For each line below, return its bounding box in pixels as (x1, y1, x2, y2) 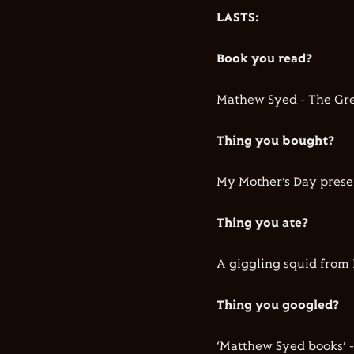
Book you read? (217, 52, 312, 66)
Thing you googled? (217, 299, 342, 312)
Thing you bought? (217, 134, 337, 148)
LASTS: (217, 11, 259, 24)
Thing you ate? (217, 217, 311, 230)
